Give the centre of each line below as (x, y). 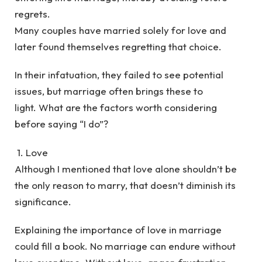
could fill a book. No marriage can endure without (125, 246)
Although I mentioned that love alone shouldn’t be (126, 168)
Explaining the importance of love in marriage (118, 229)
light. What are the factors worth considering (116, 108)
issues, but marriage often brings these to (109, 91)
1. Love (31, 152)
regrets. (32, 13)
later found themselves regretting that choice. (118, 46)
